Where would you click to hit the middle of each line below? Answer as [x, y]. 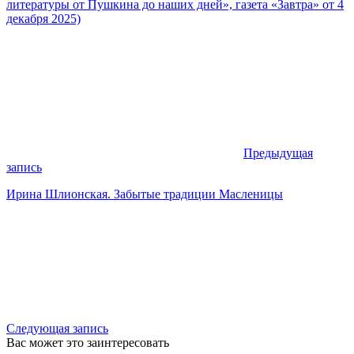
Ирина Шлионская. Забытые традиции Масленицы [145, 194]
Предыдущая [278, 153]
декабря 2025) [43, 18]
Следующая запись [57, 328]
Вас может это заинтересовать [88, 342]
